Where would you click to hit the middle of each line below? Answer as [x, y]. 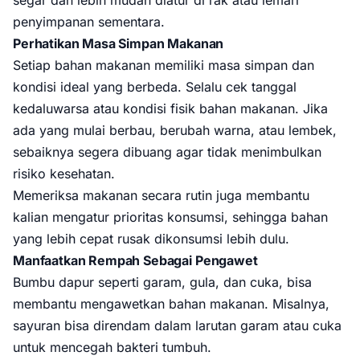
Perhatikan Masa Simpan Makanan [119, 43]
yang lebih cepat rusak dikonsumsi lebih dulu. [151, 239]
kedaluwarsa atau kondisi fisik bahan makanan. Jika [170, 108]
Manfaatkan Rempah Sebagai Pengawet [135, 260]
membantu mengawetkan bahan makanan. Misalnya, [171, 304]
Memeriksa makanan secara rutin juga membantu [161, 195]
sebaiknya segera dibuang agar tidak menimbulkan [167, 152]
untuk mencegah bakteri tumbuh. [112, 347]
